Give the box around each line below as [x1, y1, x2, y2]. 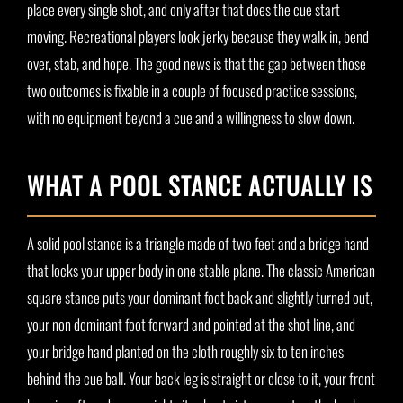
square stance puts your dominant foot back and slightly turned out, [27, 286, 372, 309]
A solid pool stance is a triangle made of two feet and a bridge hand [27, 232, 369, 255]
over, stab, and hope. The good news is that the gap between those [27, 52, 366, 76]
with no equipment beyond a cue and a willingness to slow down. [27, 106, 354, 130]
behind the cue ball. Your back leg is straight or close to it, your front [27, 367, 375, 390]
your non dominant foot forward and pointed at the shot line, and [27, 313, 355, 336]
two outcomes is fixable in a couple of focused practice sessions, [27, 79, 357, 103]
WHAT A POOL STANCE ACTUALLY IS [27, 166, 372, 204]
